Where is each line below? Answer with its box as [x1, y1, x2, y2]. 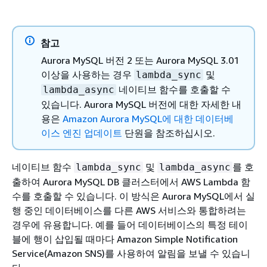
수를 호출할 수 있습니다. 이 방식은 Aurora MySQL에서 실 [12, 190, 255, 202]
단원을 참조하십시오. [122, 127, 215, 139]
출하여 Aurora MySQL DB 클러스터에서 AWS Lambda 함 [12, 176, 250, 188]
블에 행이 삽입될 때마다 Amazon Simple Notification [12, 233, 238, 245]
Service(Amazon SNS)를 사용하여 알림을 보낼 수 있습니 [12, 247, 250, 259]
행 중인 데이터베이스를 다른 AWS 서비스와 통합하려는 [12, 204, 246, 216]
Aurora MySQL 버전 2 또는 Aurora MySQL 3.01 [41, 54, 239, 66]
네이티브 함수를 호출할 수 [116, 83, 231, 95]
